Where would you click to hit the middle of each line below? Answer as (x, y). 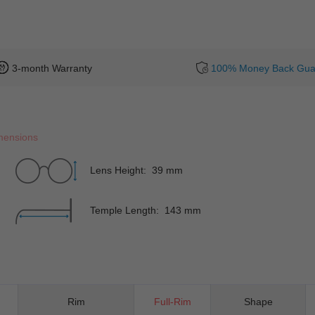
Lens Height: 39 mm (137, 170)
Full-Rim (172, 301)
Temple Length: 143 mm (146, 210)
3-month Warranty (52, 68)
